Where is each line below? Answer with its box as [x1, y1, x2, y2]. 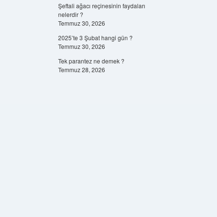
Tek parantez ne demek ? [58, 57, 124, 65]
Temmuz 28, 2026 [58, 65, 105, 74]
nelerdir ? [58, 10, 83, 18]
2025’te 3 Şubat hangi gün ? [58, 33, 133, 42]
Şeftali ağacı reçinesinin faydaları [58, 1, 145, 10]
